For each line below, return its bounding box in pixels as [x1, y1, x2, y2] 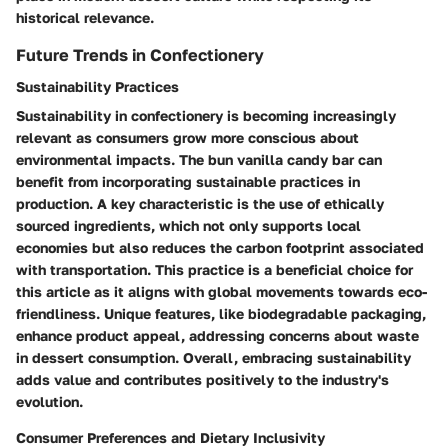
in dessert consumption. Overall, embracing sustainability [16, 348, 411, 366]
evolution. [16, 392, 83, 410]
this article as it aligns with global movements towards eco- [16, 282, 427, 300]
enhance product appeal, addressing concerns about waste [16, 326, 419, 344]
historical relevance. [16, 8, 154, 26]
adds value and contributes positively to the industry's [16, 370, 389, 388]
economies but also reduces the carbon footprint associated [16, 238, 424, 256]
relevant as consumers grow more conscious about [16, 128, 359, 146]
